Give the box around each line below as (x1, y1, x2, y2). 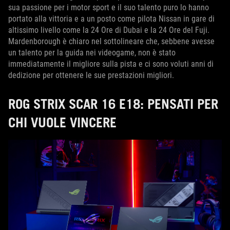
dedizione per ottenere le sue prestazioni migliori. (8, 70, 174, 80)
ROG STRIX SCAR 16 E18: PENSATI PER (8, 95, 218, 112)
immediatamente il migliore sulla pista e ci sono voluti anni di (8, 59, 214, 69)
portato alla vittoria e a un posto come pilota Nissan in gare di (8, 13, 215, 24)
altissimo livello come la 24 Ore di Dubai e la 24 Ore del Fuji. (8, 25, 209, 35)
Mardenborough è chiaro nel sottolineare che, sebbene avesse (8, 36, 215, 46)
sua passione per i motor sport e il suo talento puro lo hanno (8, 2, 209, 12)
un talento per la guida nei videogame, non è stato (8, 47, 176, 57)
